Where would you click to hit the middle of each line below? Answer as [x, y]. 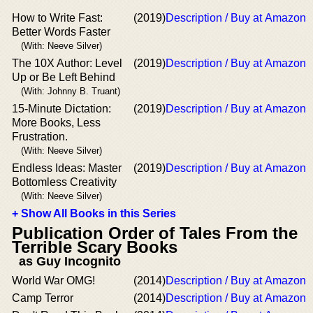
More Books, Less [56, 122]
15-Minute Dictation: [61, 108]
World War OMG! [53, 280]
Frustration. [40, 136]
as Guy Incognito [70, 261]
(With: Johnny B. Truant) [71, 91]
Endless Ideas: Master [67, 168]
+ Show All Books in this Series [94, 213]
